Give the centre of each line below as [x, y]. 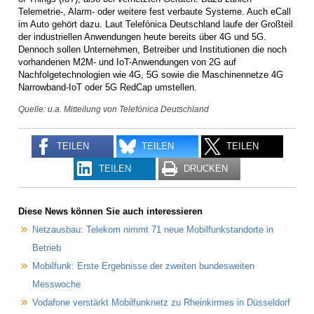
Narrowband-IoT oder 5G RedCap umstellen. [108, 87]
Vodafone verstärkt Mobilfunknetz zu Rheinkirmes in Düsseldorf [161, 303]
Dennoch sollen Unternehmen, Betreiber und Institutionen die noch [152, 49]
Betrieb [46, 248]
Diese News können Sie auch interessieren [110, 211]
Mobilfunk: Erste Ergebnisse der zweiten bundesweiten [143, 266]
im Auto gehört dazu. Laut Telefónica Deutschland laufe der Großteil [156, 24]
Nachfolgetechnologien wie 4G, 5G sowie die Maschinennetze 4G [151, 74]
